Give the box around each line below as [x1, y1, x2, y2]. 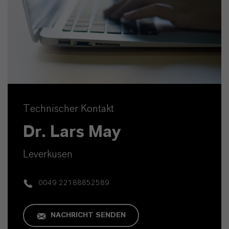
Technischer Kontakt [23, 104, 114, 114]
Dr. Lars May [23, 124, 121, 141]
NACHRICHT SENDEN [50, 212, 126, 219]
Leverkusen [23, 149, 73, 160]
